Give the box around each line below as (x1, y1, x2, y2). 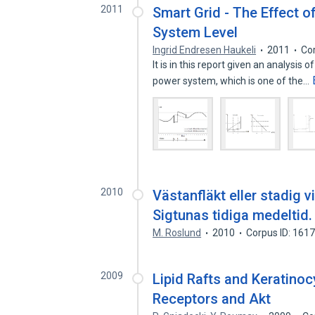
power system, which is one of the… (153, 75, 312, 86)
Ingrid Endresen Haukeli (153, 44, 257, 56)
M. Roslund (153, 227, 202, 238)
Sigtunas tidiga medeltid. (153, 207, 313, 224)
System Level (153, 24, 238, 41)
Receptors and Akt (153, 290, 271, 307)
